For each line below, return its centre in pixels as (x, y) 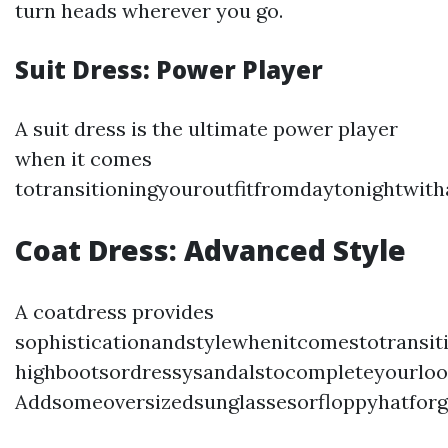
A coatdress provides (114, 311)
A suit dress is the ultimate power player (206, 128)
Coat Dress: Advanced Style (210, 249)
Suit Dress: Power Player (169, 69)
